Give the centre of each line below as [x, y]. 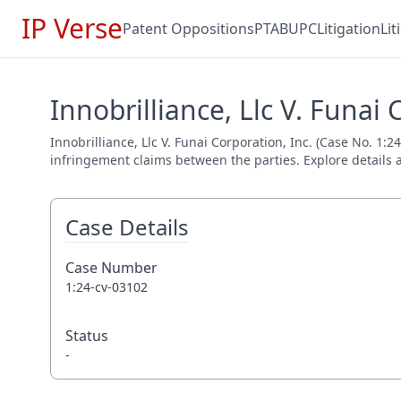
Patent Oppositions [188, 29]
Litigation [349, 29]
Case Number [111, 268]
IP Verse [72, 28]
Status [87, 336]
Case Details [127, 227]
